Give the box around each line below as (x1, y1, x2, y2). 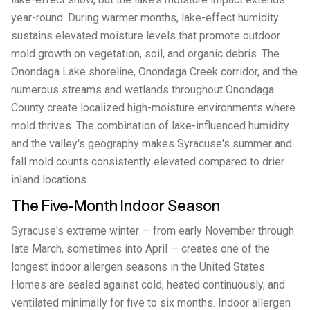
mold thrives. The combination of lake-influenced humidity (11, 119, 289, 132)
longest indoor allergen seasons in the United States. (11, 260, 267, 273)
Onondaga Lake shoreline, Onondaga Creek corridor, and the (11, 65, 298, 78)
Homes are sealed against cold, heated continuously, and (11, 278, 285, 291)
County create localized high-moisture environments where (11, 101, 295, 114)
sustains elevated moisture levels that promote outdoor (11, 29, 280, 42)
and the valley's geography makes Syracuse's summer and (11, 137, 292, 150)
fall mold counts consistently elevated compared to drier (11, 155, 284, 168)
